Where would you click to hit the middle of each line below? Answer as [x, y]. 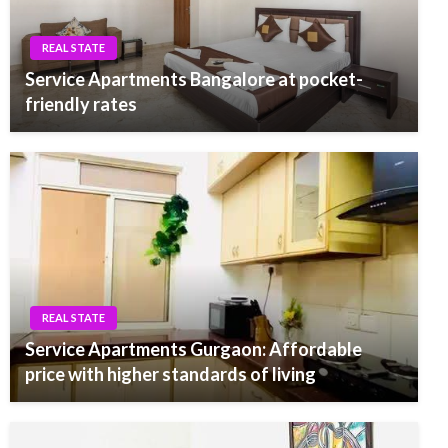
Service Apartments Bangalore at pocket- [194, 78]
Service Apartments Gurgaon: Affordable [193, 348]
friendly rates [81, 103]
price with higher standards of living [170, 373]
